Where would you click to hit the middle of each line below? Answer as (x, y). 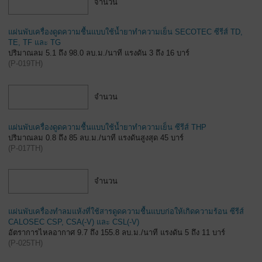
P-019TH (25, 64)
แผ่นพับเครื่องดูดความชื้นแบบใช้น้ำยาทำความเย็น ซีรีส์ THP (107, 127)
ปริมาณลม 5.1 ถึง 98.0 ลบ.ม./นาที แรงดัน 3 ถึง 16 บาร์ (99, 53)
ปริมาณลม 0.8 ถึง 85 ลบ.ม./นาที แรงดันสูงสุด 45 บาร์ (96, 137)
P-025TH (25, 243)
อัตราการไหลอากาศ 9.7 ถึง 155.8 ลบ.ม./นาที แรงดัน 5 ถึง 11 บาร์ (117, 232)
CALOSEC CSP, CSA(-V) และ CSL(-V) (74, 222)
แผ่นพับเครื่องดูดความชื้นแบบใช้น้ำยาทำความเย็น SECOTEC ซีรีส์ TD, (125, 32)
